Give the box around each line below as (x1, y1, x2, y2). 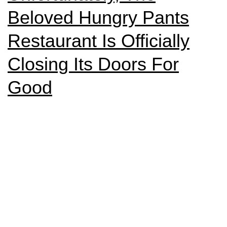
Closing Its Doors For (8, 54, 179, 74)
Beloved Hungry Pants (8, 7, 189, 28)
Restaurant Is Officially (8, 30, 190, 51)
